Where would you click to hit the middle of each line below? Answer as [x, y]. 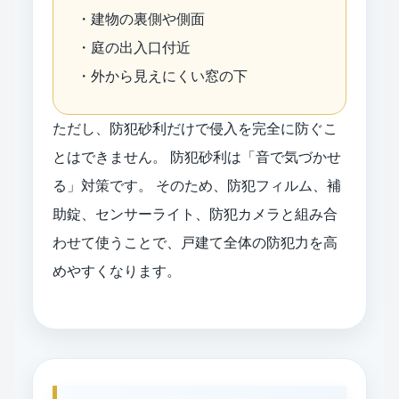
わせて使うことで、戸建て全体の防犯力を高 [195, 242]
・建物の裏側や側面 [141, 19]
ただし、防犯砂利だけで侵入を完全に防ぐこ [195, 128]
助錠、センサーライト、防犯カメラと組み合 [195, 214]
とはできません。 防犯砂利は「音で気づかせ [197, 157]
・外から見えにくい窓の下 [162, 76]
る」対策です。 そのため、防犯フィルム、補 [197, 185]
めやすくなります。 [117, 271]
